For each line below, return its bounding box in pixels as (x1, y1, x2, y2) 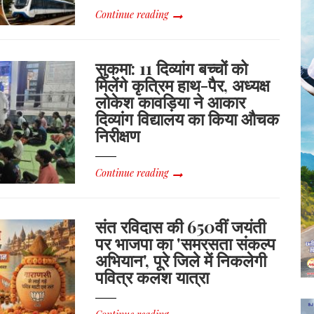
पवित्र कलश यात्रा (95, 266, 210, 289)
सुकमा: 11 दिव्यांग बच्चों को (95, 57, 248, 79)
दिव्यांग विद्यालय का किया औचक (95, 107, 280, 130)
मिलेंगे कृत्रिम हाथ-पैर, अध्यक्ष (95, 74, 271, 96)
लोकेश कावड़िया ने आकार (95, 90, 246, 113)
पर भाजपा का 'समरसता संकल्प (95, 232, 276, 255)
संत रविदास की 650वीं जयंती (95, 215, 266, 238)
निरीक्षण (95, 124, 141, 146)
